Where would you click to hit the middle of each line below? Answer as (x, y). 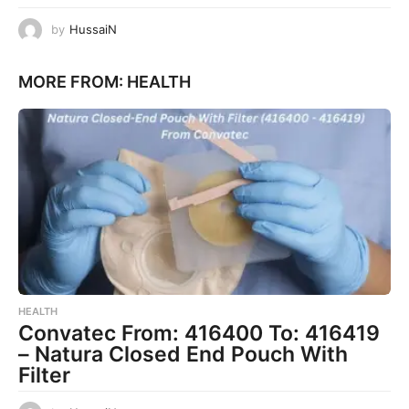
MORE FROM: (73, 82)
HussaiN (93, 29)
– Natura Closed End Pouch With (183, 355)
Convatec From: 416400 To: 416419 (199, 334)
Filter (44, 376)
